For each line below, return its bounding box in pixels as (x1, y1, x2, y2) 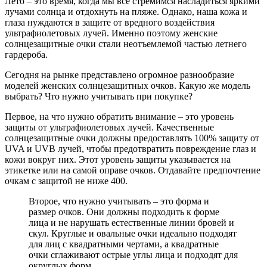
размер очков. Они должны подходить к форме (29, 206, 219, 217)
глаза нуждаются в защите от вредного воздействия (5, 17, 215, 27)
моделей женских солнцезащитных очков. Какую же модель (5, 80, 250, 91)
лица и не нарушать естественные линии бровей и (29, 217, 234, 228)
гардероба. (5, 49, 48, 60)
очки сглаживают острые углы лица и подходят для (29, 249, 238, 260)
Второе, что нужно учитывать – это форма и (29, 195, 209, 206)
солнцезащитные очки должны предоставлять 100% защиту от (5, 132, 259, 143)
